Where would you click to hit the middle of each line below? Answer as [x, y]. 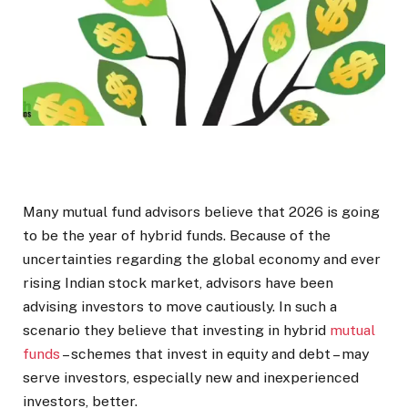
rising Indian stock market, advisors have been [178, 283]
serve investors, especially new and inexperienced [191, 378]
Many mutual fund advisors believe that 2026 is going [201, 212]
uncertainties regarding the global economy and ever [202, 260]
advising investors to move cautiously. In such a [180, 307]
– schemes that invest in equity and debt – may [214, 354]
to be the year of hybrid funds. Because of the [177, 236]
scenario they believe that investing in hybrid [176, 331]
